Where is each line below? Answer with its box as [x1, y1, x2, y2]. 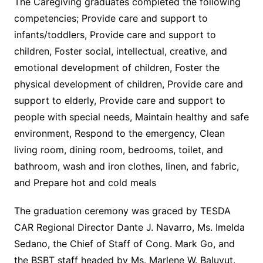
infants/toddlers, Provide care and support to [14, 29, 216, 41]
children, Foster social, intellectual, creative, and [14, 45, 227, 58]
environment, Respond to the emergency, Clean [14, 127, 225, 140]
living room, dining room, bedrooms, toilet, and [14, 144, 223, 156]
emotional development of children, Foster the [14, 62, 220, 74]
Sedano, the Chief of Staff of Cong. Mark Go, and [14, 238, 235, 250]
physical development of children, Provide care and [14, 78, 243, 90]
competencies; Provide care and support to [14, 12, 208, 25]
